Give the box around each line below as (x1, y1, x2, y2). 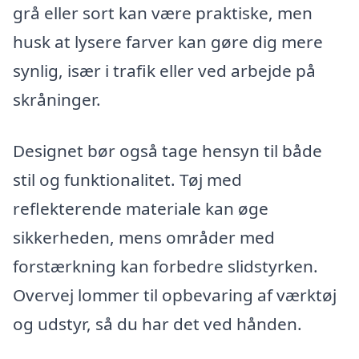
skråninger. (13, 88, 101, 111)
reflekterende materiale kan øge (13, 197, 268, 220)
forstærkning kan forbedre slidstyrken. (13, 255, 318, 278)
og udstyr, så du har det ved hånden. (13, 313, 302, 336)
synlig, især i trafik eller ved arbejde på (13, 59, 316, 83)
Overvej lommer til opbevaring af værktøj (13, 284, 337, 307)
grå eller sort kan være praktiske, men (13, 2, 313, 25)
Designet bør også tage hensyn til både (13, 139, 322, 163)
